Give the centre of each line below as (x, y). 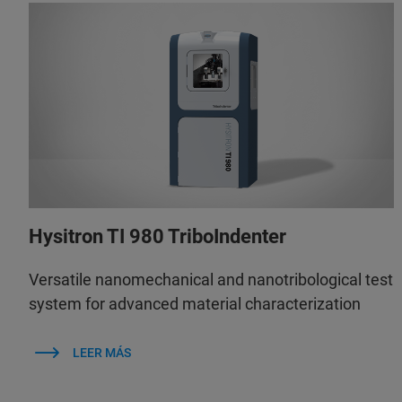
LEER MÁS (101, 352)
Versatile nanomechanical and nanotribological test (211, 279)
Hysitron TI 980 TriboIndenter (157, 236)
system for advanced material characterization (195, 303)
